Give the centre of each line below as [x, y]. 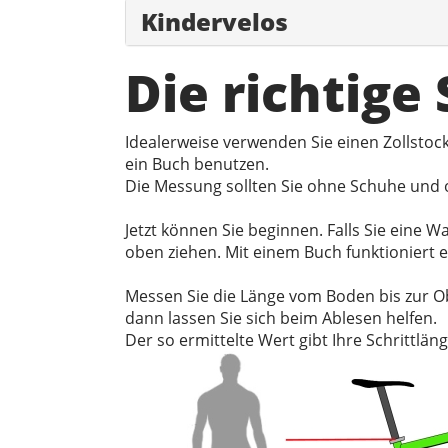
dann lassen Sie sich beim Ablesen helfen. [280, 318]
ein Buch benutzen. [196, 164]
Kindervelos [214, 22]
